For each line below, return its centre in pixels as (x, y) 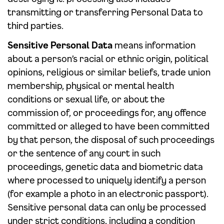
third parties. (35, 25)
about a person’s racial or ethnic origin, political (108, 58)
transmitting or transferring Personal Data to (105, 12)
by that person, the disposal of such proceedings (111, 139)
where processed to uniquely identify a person (107, 180)
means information (154, 45)
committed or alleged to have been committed (108, 126)
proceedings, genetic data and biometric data (105, 166)
